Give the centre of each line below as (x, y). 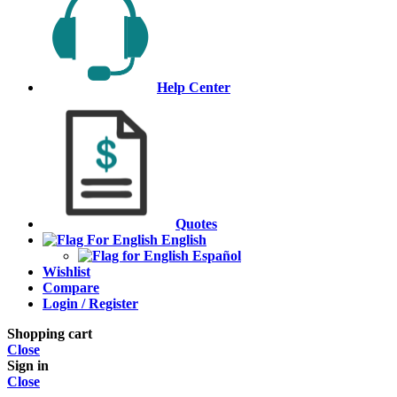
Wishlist (66, 271)
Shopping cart (50, 333)
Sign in (28, 365)
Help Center (194, 87)
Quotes (196, 223)
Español (217, 255)
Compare (71, 287)
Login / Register (90, 303)
